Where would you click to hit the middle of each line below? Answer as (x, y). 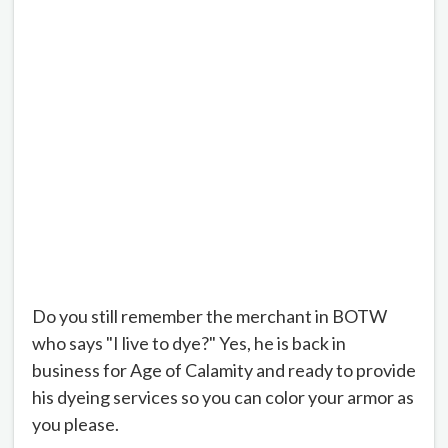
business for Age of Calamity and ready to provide (224, 369)
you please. (75, 423)
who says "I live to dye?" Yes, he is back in (189, 342)
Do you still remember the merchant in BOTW (209, 315)
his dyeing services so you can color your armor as (223, 396)
